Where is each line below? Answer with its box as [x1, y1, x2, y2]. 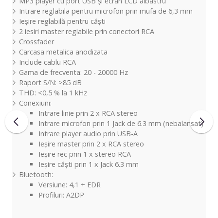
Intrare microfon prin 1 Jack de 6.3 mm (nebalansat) [38, 118, 203, 128]
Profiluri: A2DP [38, 190, 84, 200]
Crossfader [19, 36, 54, 46]
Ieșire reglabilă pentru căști [19, 16, 106, 26]
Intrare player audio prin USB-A [38, 128, 138, 138]
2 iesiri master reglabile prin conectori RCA [19, 26, 155, 36]
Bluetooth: [19, 169, 54, 179]
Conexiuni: [19, 98, 52, 108]
